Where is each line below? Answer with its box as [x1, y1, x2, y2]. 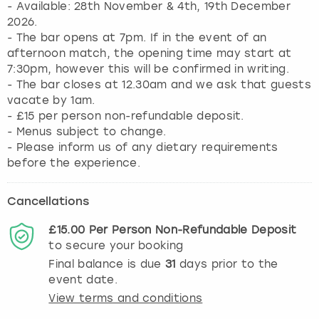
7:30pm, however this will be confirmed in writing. [7, 62, 290, 75]
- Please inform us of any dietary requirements [7, 140, 278, 154]
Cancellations [7, 196, 89, 208]
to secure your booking [48, 239, 184, 252]
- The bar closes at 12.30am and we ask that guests [7, 78, 312, 91]
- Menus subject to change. [7, 125, 167, 138]
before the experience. [7, 156, 141, 169]
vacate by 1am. [7, 93, 95, 107]
